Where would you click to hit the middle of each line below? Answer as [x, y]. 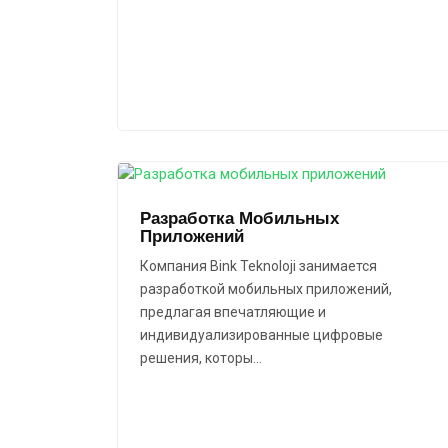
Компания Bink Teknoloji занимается [258, 266]
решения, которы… [201, 358]
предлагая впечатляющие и [233, 312]
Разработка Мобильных [239, 218]
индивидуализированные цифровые [261, 335]
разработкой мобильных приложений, [266, 289]
